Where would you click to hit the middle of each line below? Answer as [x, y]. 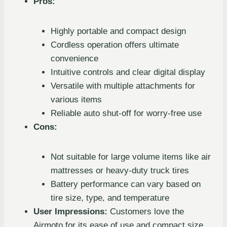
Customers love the [146, 212]
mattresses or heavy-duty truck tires [120, 171]
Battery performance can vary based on [126, 184]
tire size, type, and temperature [110, 198]
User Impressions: [70, 212]
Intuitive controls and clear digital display [128, 72]
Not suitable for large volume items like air [131, 157]
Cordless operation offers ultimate [115, 45]
